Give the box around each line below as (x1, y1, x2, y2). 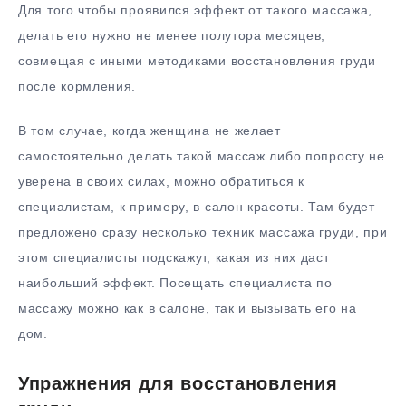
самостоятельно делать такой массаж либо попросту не (18, 148, 385, 163)
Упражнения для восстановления (18, 372, 338, 393)
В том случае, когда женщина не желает (18, 122, 281, 138)
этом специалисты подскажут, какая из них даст (18, 249, 330, 265)
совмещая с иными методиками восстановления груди (18, 53, 376, 68)
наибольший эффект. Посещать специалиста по (18, 275, 333, 290)
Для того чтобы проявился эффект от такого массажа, (18, 2, 373, 17)
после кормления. (18, 78, 137, 93)
